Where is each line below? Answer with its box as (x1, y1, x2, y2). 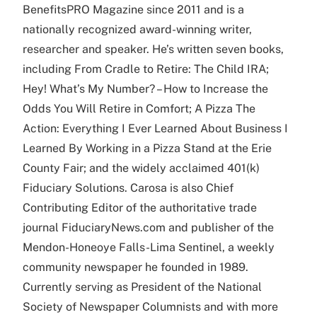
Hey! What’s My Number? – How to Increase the (23, 82, 268, 96)
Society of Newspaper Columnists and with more (23, 300, 278, 313)
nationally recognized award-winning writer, (23, 23, 252, 36)
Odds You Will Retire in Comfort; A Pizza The (23, 102, 255, 115)
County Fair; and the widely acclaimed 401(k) (23, 161, 260, 175)
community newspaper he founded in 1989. (23, 260, 248, 274)
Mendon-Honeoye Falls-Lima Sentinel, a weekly (23, 241, 275, 254)
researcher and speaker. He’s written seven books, (23, 42, 284, 56)
